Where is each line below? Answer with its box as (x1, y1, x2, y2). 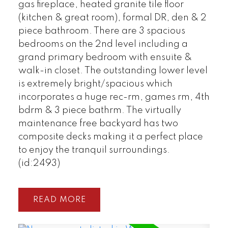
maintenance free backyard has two (18, 119, 178, 128)
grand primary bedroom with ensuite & (18, 52, 192, 62)
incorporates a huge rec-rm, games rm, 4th (18, 92, 210, 102)
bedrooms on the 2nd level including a (18, 39, 188, 49)
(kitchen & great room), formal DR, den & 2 (18, 13, 207, 22)
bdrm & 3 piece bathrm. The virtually (18, 105, 181, 115)
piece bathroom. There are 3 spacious (18, 26, 185, 36)
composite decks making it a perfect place (18, 132, 203, 141)
